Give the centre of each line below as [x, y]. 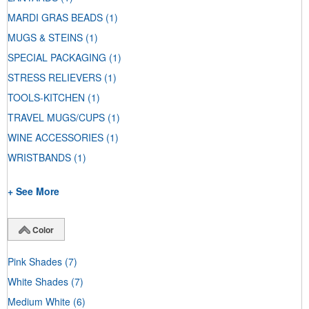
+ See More [33, 191]
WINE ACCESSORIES [56, 138]
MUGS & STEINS [45, 38]
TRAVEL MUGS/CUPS [56, 118]
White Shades [38, 281]
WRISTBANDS [39, 158]
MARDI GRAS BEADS [55, 18]
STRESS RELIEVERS [54, 78]
